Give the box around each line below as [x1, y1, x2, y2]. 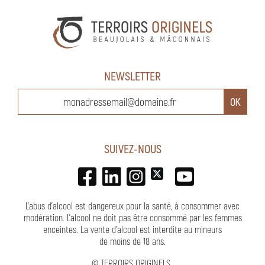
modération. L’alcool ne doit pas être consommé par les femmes [23, 212, 242, 224]
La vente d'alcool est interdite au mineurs [80, 224, 222, 235]
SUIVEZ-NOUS [104, 141, 161, 156]
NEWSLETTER [104, 69, 161, 83]
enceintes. [43, 224, 80, 235]
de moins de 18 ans [99, 235, 164, 247]
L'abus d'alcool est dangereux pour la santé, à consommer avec [25, 200, 240, 212]
